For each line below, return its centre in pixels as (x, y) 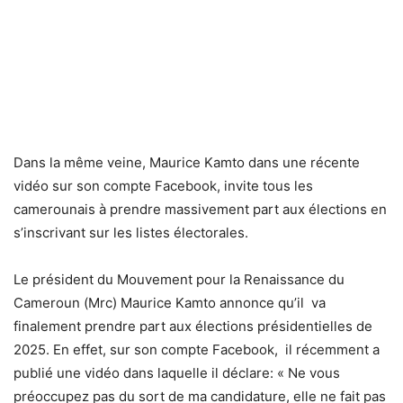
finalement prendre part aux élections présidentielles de (193, 327)
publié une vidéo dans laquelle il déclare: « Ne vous (177, 373)
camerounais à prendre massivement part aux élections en (200, 210)
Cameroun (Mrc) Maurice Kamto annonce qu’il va (170, 303)
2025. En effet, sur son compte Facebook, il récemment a (197, 350)
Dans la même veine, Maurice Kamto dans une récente (187, 163)
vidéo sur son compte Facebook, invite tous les (163, 186)
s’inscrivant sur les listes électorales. (131, 233)
